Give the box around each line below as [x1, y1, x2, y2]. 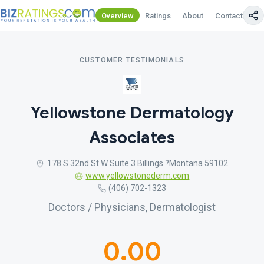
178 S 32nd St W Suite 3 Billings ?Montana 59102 [47, 159, 228, 168]
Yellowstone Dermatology [30, 103, 234, 123]
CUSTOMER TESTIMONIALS [79, 56, 185, 64]
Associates [89, 127, 175, 148]
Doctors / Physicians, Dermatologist [48, 201, 216, 213]
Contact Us [214, 11, 254, 20]
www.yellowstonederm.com [85, 171, 190, 180]
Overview [101, 11, 134, 20]
